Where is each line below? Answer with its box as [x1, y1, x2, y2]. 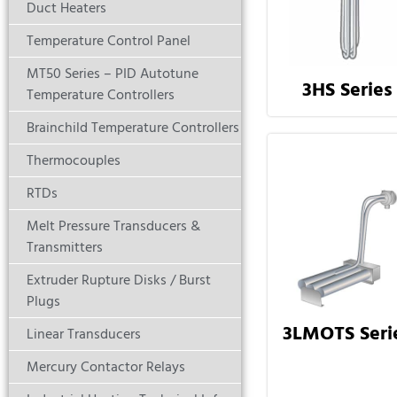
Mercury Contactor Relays [27, 355, 185, 379]
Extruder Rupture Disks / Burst [27, 269, 211, 292]
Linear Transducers [27, 323, 141, 346]
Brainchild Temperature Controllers [27, 116, 239, 140]
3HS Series [302, 74, 393, 106]
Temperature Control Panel [27, 29, 191, 53]
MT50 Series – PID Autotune [27, 62, 198, 86]
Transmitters [27, 236, 103, 260]
